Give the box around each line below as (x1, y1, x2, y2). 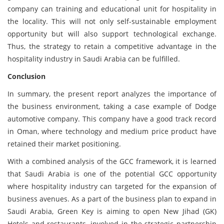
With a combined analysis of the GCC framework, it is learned (7, 156, 216, 166)
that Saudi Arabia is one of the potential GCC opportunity (7, 169, 216, 178)
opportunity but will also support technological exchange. (7, 29, 216, 38)
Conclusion (7, 71, 45, 81)
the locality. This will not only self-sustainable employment (7, 16, 216, 26)
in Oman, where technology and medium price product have (7, 126, 216, 136)
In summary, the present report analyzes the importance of (7, 89, 216, 98)
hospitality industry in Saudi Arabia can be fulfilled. (7, 54, 180, 63)
